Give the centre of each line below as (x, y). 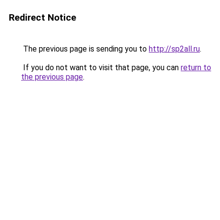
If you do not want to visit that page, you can (101, 68)
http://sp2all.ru (174, 49)
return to (196, 68)
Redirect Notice (42, 17)
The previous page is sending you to (85, 49)
